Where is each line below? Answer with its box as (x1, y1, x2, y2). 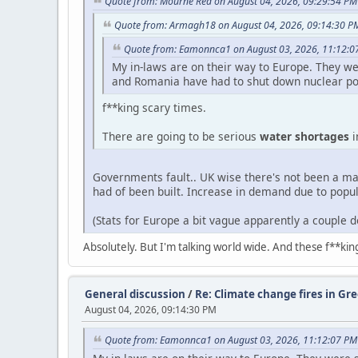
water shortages (260, 129, 349, 145)
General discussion (85, 287, 185, 302)
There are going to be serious (102, 129, 260, 145)
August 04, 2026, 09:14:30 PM (85, 303, 217, 317)
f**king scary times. (102, 100, 206, 116)
